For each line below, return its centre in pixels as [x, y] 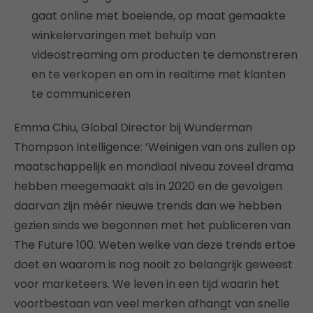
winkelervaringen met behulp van [124, 35]
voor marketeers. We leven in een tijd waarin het [147, 284]
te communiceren [81, 94]
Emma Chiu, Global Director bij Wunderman [133, 127]
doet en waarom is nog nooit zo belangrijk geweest [153, 264]
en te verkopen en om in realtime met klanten [159, 74]
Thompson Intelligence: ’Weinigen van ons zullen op [155, 147]
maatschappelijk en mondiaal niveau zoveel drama [154, 166]
